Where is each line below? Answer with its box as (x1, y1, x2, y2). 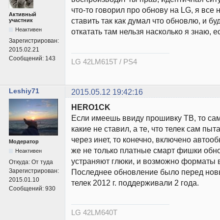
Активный (9, 11, 36, 18)
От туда (31, 158, 53, 165)
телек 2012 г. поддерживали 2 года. (71, 178, 199, 187)
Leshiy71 (9, 86, 39, 95)
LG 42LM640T (71, 208, 117, 217)
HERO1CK (71, 102, 110, 111)
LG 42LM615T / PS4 (71, 57, 137, 66)
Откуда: (9, 158, 31, 165)
